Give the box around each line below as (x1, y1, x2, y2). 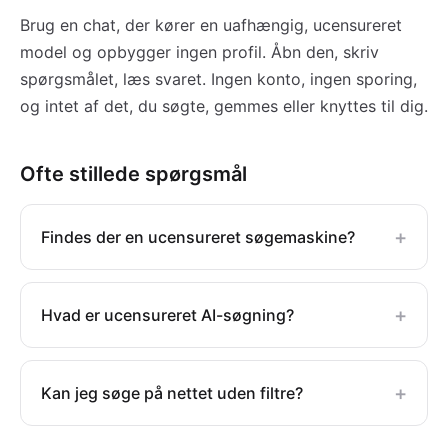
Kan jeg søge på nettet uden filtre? (41, 383, 303, 404)
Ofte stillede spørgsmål (20, 162, 247, 187)
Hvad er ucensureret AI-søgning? (41, 305, 294, 326)
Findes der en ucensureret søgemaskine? (41, 227, 355, 248)
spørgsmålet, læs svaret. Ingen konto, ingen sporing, (20, 69, 417, 90)
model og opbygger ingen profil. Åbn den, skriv (20, 42, 379, 63)
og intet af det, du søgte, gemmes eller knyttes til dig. (20, 96, 428, 117)
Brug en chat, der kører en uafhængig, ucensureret (20, 15, 402, 36)
